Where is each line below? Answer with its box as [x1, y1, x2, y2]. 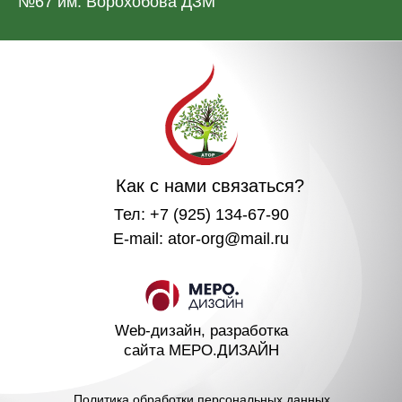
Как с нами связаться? [116, 175, 304, 196]
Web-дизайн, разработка [114, 321, 288, 339]
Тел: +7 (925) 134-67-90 [113, 205, 289, 223]
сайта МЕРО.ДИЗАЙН [123, 341, 279, 359]
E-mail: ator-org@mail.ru [113, 229, 289, 248]
